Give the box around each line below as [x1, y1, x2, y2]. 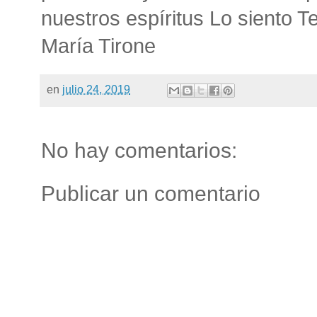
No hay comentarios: [41, 139, 237, 163]
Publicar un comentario [41, 182, 260, 206]
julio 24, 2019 [62, 83, 130, 96]
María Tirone [41, 35, 156, 58]
